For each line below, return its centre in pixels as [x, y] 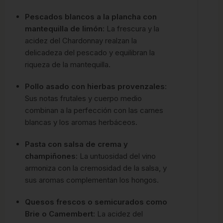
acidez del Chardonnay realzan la [81, 40]
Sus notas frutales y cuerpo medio [83, 98]
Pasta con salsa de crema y [76, 144]
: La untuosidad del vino [116, 156]
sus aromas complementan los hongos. [92, 180]
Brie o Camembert [59, 214]
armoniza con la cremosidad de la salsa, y [96, 168]
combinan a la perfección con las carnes [94, 110]
